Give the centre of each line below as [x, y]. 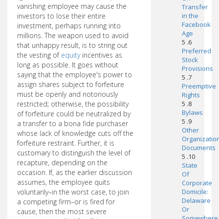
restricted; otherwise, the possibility [73, 104]
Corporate [197, 183]
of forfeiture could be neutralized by [74, 114]
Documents [198, 148]
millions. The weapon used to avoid [73, 35]
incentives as [101, 55]
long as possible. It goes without [68, 65]
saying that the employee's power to [75, 75]
